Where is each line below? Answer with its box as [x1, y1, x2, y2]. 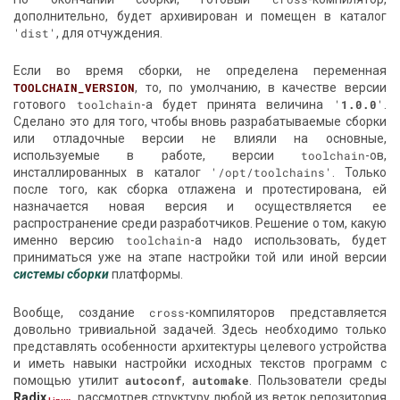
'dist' [13, 25, 57, 40]
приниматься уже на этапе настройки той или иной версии [13, 250, 387, 265]
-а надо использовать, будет [190, 233, 387, 248]
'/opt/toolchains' [210, 165, 332, 180]
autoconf [125, 373, 183, 388]
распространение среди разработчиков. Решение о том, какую [13, 216, 387, 231]
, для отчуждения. [56, 25, 163, 40]
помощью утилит [13, 373, 126, 388]
